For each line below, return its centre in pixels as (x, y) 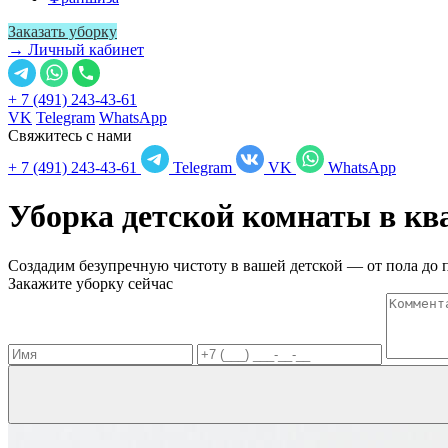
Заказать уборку (62, 31)
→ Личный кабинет (76, 49)
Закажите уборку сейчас (90, 283)
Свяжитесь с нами (70, 135)
